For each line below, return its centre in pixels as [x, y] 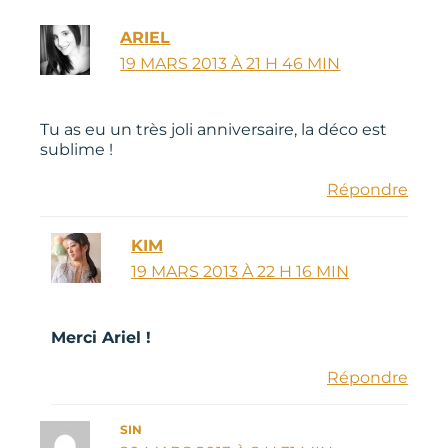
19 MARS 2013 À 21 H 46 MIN [230, 63]
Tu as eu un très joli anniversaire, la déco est [213, 129]
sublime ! [76, 149]
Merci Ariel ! [100, 337]
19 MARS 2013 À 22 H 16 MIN [240, 271]
